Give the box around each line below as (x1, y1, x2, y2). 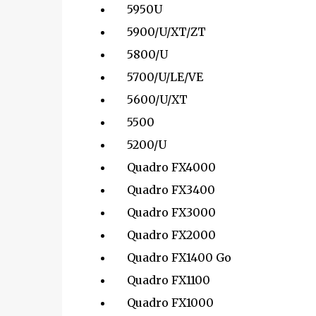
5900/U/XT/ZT (112, 25, 206, 39)
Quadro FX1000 (112, 296, 214, 310)
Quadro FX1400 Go (112, 250, 231, 265)
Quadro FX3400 (112, 183, 215, 197)
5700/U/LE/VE (112, 70, 203, 84)
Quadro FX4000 (112, 160, 216, 174)
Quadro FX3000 (112, 205, 216, 219)
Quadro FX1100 (112, 273, 210, 287)
